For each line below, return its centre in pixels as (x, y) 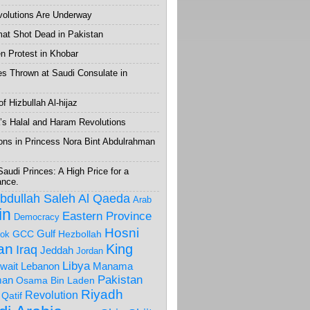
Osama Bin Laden (55, 280)
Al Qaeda (104, 199)
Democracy (37, 217)
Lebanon (40, 266)
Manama (113, 266)
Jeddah (57, 250)
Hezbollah (80, 234)
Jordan (90, 251)
